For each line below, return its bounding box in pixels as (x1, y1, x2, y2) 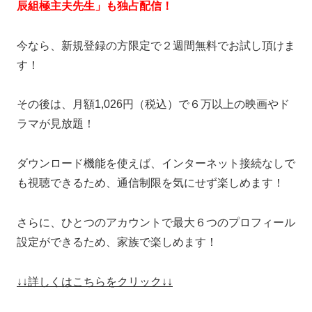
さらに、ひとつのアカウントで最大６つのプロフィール (17, 216, 295, 228)
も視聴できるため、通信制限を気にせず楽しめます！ (17, 177, 284, 189)
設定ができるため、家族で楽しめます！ (17, 235, 217, 248)
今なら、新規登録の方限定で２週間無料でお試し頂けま (17, 39, 295, 52)
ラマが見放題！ (17, 118, 95, 130)
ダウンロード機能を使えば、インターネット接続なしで (17, 157, 295, 170)
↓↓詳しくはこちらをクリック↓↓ (17, 275, 173, 288)
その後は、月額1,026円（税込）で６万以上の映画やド (17, 98, 290, 111)
